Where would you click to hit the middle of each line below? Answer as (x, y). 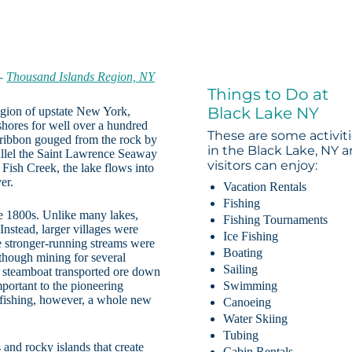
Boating (243, 253)
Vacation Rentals (265, 187)
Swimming (251, 286)
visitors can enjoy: (263, 166)
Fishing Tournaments (276, 220)
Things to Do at (268, 95)
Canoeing (247, 302)
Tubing (241, 335)
